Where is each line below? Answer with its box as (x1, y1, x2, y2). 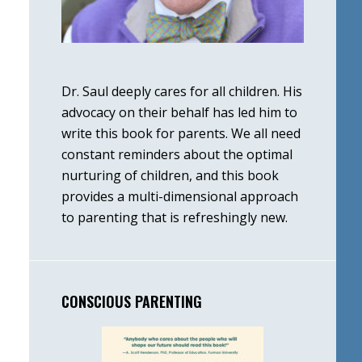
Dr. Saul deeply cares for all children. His (61, 82, 302, 100)
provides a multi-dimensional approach (61, 187, 298, 205)
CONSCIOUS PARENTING (61, 291, 202, 312)
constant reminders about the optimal (61, 145, 293, 163)
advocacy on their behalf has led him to (61, 103, 297, 121)
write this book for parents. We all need (61, 124, 301, 142)
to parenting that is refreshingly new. (61, 208, 288, 226)
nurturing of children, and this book (61, 166, 279, 184)
